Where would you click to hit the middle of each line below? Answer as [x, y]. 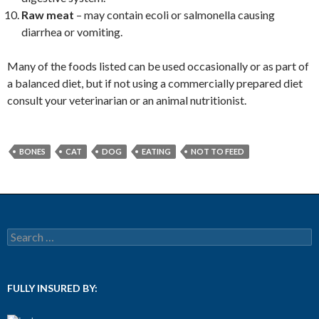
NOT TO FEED [218, 151]
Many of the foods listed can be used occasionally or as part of [158, 66]
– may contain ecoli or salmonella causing [176, 15]
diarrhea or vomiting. [72, 32]
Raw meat [49, 15]
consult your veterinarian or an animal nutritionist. [127, 100]
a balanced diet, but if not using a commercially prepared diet [155, 83]
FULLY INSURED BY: [52, 288]
